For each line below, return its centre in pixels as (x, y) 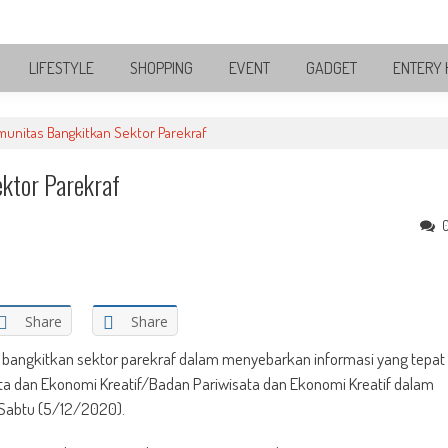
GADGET (331, 68)
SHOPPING (161, 68)
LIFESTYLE (61, 68)
